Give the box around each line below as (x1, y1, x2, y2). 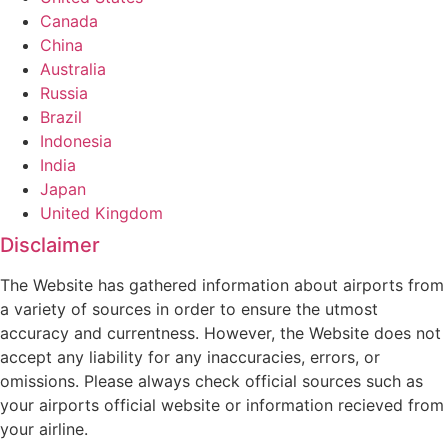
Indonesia (40, 131, 112, 152)
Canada (40, 11, 98, 32)
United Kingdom (40, 203, 163, 224)
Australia (40, 59, 106, 80)
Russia (40, 83, 88, 104)
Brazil (40, 107, 82, 128)
